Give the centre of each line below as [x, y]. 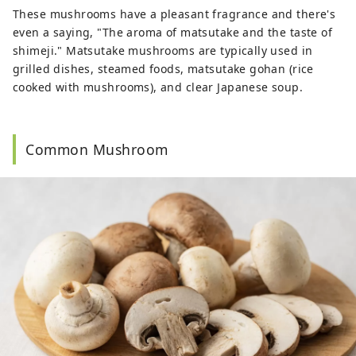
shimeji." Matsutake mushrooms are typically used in [163, 51]
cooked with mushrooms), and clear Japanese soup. [158, 87]
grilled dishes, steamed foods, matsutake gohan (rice [163, 69]
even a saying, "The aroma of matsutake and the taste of [173, 33]
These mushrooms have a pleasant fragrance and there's [174, 14]
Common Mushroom [97, 150]
